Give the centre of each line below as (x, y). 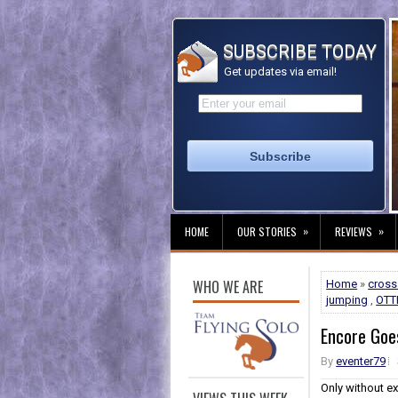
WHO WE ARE (228, 287)
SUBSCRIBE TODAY (298, 52)
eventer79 (361, 361)
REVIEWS (354, 231)
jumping (347, 300)
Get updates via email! (279, 72)
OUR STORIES (267, 231)
